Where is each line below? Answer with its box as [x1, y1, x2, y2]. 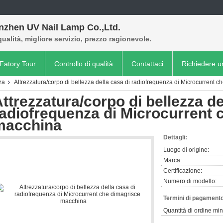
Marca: [163, 157, 182, 164]
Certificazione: [163, 167, 202, 174]
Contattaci [131, 60, 163, 68]
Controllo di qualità [54, 60, 113, 68]
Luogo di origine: [163, 146, 209, 153]
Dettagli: [163, 134, 187, 141]
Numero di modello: [163, 178, 217, 185]
